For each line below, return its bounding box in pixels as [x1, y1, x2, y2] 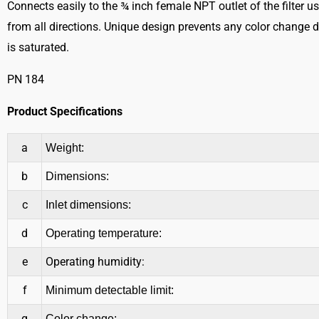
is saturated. [7, 41, 69, 55]
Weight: [46, 142, 84, 155]
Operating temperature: [46, 227, 162, 240]
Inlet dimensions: [46, 199, 131, 211]
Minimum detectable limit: [46, 284, 174, 297]
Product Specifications [7, 105, 122, 119]
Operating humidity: [46, 255, 145, 269]
